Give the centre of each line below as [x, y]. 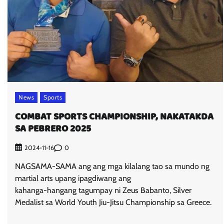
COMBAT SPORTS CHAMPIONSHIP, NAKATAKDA [114, 117]
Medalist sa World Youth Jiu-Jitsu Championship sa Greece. [113, 202]
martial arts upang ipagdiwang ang [73, 178]
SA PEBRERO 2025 [53, 129]
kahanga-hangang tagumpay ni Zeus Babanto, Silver [103, 190]
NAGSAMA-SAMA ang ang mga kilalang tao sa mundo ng [112, 166]
